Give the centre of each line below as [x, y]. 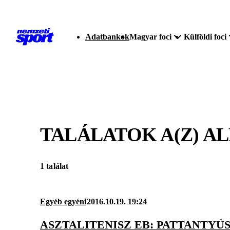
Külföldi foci [205, 37]
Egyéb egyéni [63, 202]
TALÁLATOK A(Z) [121, 134]
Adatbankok [107, 37]
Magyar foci [150, 37]
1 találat [54, 166]
